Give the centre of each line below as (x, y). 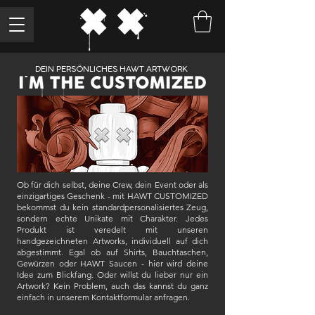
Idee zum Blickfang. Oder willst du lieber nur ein (112, 274)
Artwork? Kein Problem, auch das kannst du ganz (112, 285)
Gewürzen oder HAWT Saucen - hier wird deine (112, 263)
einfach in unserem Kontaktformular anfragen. (104, 297)
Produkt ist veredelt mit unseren (112, 229)
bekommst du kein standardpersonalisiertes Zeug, (112, 207)
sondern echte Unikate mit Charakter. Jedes (112, 218)
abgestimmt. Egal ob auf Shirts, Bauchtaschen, (112, 252)
